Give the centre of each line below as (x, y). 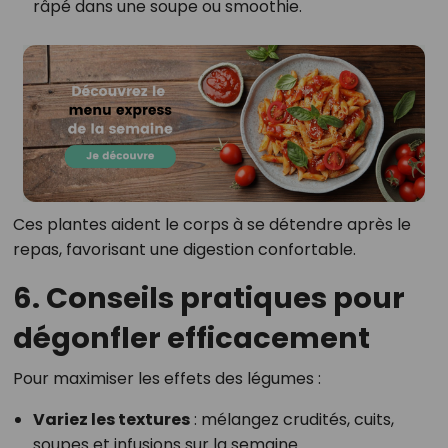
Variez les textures (111, 420)
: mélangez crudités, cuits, (291, 420)
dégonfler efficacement (191, 338)
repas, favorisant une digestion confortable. (184, 250)
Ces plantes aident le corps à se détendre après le (211, 225)
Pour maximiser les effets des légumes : (166, 379)
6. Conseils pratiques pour (208, 298)
